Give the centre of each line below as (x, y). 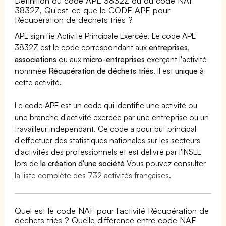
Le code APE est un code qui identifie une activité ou (106, 105)
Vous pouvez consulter (165, 163)
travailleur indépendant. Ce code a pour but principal (106, 128)
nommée (32, 70)
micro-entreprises (114, 59)
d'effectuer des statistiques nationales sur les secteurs (108, 140)
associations (36, 59)
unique (187, 70)
